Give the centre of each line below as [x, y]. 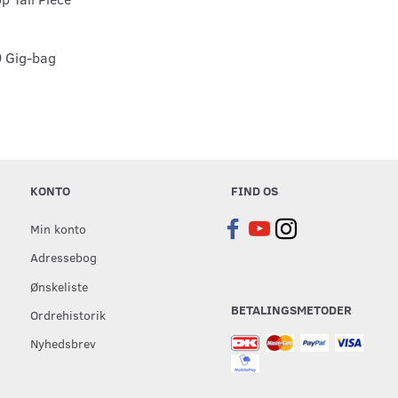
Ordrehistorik [68, 315]
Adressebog [64, 257]
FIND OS [254, 190]
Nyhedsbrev [64, 343]
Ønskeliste [60, 286]
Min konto [59, 229]
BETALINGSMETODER [291, 309]
